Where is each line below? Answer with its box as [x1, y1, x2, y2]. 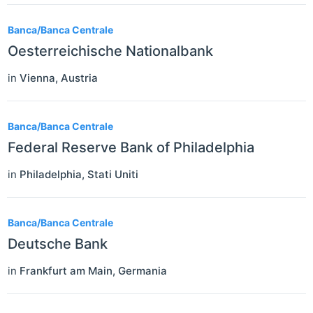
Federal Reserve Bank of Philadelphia [8, 138, 254, 156]
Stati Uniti [87, 167, 138, 181]
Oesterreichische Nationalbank [8, 42, 213, 59]
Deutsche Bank [8, 235, 108, 252]
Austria [61, 71, 98, 85]
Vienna [20, 71, 55, 85]
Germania [118, 263, 167, 277]
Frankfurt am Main [20, 263, 112, 277]
